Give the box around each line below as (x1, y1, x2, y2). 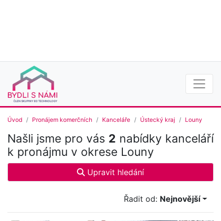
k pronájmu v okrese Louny (7, 145, 154, 159)
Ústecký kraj (140, 116, 175, 124)
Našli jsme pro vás (7, 132, 109, 146)
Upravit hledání (85, 167, 144, 178)
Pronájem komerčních (32, 116, 92, 124)
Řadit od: (124, 194, 160, 204)
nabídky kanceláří (116, 132, 214, 146)
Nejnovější (160, 194, 201, 204)
